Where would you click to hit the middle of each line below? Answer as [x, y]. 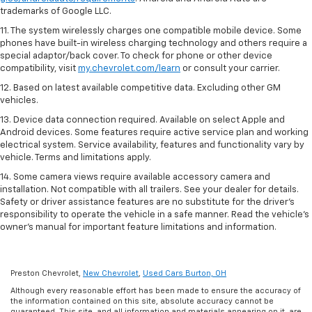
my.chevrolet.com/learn [129, 69]
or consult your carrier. [230, 69]
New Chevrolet [111, 274]
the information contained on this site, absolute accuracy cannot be [142, 302]
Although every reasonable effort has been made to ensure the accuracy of [156, 291]
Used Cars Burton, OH [185, 274]
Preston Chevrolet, [47, 274]
